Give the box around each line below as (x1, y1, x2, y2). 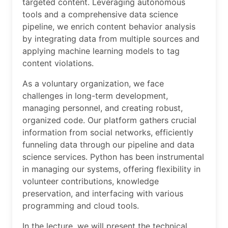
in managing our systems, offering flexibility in (22, 163, 201, 174)
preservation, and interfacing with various (22, 188, 183, 198)
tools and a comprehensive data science (22, 9, 178, 19)
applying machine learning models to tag (22, 45, 180, 56)
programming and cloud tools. (22, 200, 139, 211)
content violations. (22, 58, 94, 68)
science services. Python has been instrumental (22, 151, 204, 162)
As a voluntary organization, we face (22, 78, 164, 89)
